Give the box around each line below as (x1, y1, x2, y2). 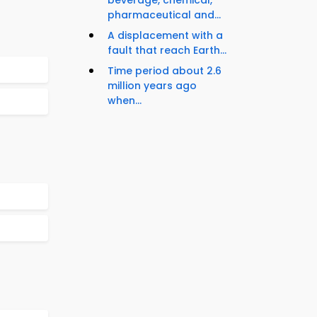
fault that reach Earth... (108, 43, 226, 58)
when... (108, 93, 142, 108)
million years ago (108, 79, 197, 93)
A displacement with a (108, 28, 223, 43)
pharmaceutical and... (108, 8, 221, 23)
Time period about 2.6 (108, 64, 221, 79)
